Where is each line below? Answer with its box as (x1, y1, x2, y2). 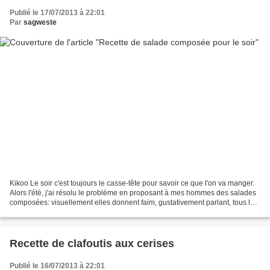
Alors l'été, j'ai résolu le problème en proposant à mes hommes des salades (10, 189, 256, 198)
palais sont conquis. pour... (10, 208, 96, 217)
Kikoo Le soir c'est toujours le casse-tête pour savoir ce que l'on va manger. (10, 179, 254, 188)
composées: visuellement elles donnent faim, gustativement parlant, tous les (10, 198, 258, 207)
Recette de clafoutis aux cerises (10, 237, 174, 250)
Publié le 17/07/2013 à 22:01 (10, 8, 105, 17)
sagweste (24, 17, 57, 27)
